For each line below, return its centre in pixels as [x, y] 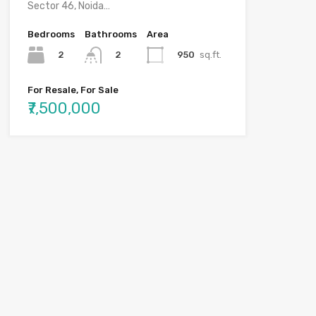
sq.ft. [210, 54]
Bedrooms [51, 34]
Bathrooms [110, 34]
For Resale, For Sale [73, 90]
